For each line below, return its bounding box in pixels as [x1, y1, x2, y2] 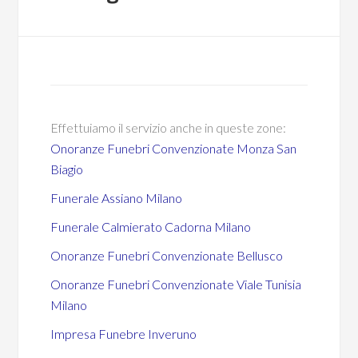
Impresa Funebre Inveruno [50, 326, 197, 341]
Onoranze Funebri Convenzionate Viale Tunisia [50, 276, 302, 292]
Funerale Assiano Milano [50, 190, 183, 205]
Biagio [50, 161, 84, 177]
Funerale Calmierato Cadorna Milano [50, 219, 252, 234]
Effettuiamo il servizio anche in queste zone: [50, 120, 287, 135]
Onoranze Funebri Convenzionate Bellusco [50, 248, 284, 263]
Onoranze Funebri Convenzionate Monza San [50, 141, 297, 156]
